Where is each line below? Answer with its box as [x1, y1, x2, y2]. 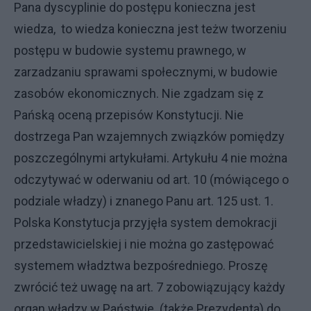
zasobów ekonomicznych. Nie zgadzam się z [14, 86, 264, 101]
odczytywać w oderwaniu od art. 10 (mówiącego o [14, 172, 289, 187]
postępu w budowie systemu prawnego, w [14, 43, 246, 58]
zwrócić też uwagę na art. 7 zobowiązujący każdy [14, 280, 285, 294]
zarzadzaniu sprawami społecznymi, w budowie [14, 65, 278, 79]
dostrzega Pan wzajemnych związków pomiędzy [14, 129, 285, 144]
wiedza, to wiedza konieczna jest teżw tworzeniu [14, 22, 287, 36]
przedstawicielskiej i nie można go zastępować [14, 237, 274, 251]
